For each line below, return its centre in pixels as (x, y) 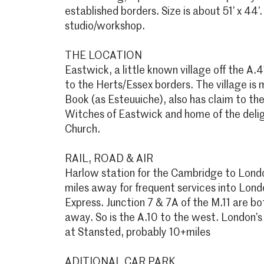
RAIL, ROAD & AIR (109, 159)
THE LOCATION (103, 56)
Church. (82, 130)
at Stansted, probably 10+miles (137, 233)
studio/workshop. (105, 27)
